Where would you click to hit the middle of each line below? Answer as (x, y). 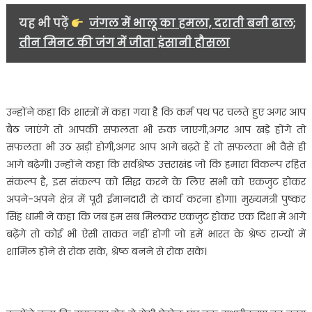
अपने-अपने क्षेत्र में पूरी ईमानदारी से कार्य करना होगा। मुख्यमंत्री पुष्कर (156, 200)
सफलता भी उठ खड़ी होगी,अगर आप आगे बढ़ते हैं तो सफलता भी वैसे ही (156, 147)
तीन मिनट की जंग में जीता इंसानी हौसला (124, 43)
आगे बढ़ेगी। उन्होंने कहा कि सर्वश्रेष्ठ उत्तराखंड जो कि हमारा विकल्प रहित (156, 165)
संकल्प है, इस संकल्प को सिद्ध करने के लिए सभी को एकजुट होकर (156, 182)
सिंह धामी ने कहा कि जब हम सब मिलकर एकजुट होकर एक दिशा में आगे (156, 217)
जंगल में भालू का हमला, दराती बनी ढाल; (193, 24)
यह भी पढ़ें (45, 24)
